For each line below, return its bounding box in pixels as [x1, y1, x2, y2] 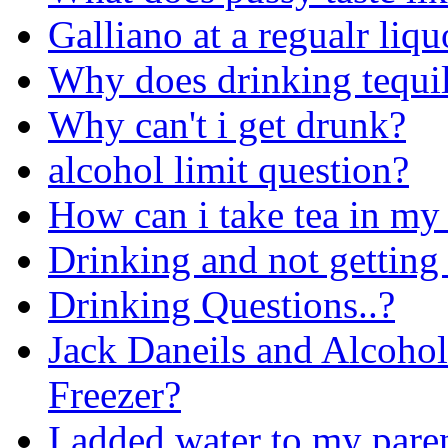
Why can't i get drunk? [48, 102, 406, 146]
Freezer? [48, 372, 181, 416]
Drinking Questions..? [48, 282, 395, 326]
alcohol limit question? [48, 147, 409, 191]
